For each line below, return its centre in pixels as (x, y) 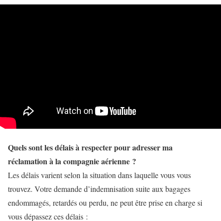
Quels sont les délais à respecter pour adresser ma (90, 147)
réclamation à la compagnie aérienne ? (72, 161)
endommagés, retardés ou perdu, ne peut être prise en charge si (105, 203)
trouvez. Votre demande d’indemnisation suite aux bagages (99, 189)
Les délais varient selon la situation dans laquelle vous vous (99, 175)
